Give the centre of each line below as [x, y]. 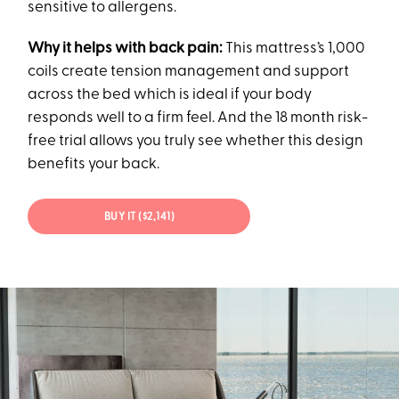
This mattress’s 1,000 [296, 48]
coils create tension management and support [189, 71]
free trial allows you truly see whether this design [196, 141]
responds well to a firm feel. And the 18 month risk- [198, 118]
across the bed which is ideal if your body [170, 94]
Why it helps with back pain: [127, 48]
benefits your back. [94, 164]
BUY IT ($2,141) [139, 218]
